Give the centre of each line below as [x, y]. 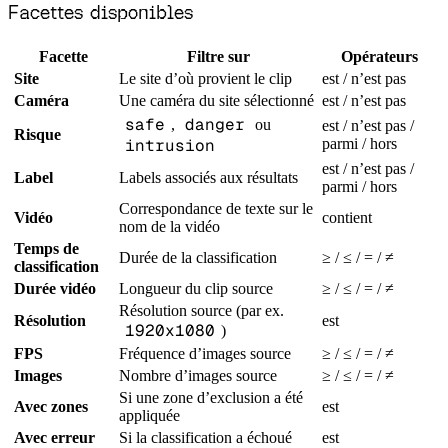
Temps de [46, 249]
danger [215, 125]
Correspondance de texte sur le [216, 209]
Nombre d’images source [198, 376]
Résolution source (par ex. [201, 311]
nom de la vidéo [169, 227]
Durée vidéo [55, 289]
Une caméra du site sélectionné [216, 101]
